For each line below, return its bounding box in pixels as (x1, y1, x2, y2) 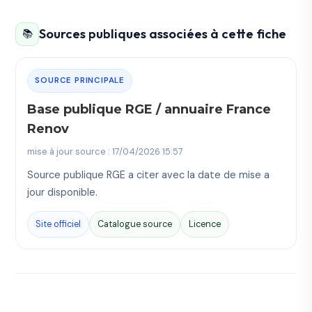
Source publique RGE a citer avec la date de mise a (27, 168, 270, 181)
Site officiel (36, 218, 81, 231)
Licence (189, 218, 221, 231)
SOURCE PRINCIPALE (35, 75, 125, 86)
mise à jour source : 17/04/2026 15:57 (27, 145, 184, 157)
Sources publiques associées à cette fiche (39, 26, 287, 42)
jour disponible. (27, 185, 98, 198)
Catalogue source (97, 218, 173, 231)
